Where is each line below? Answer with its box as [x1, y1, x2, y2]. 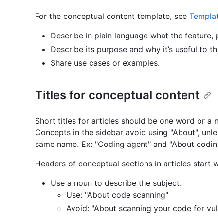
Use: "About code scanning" [66, 189, 168, 200]
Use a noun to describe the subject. [51, 178, 182, 188]
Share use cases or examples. [51, 58, 160, 68]
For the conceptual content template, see [35, 11, 189, 21]
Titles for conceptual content [35, 88, 200, 103]
